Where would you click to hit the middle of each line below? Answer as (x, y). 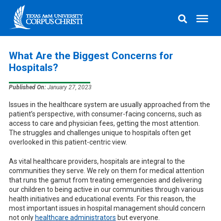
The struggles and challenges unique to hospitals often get (100, 132)
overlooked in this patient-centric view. (68, 142)
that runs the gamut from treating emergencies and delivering (105, 180)
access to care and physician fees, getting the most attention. (104, 123)
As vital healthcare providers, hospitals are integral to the (97, 161)
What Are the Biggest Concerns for (91, 55)
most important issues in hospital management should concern (107, 208)
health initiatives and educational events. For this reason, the (102, 199)
